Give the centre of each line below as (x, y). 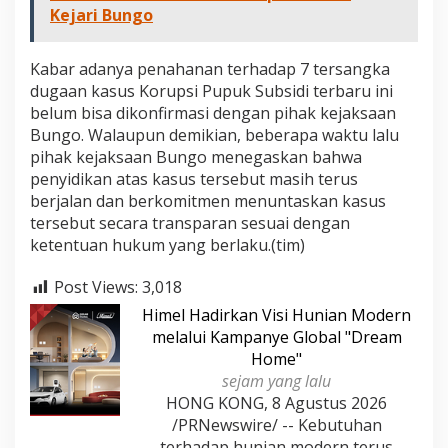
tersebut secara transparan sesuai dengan (190, 223)
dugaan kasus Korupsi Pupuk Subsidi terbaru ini (211, 91)
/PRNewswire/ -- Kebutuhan (276, 424)
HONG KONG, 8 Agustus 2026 (276, 402)
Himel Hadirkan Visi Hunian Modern (276, 314)
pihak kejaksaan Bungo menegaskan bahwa (196, 157)
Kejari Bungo (101, 15)
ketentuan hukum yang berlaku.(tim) (167, 245)
